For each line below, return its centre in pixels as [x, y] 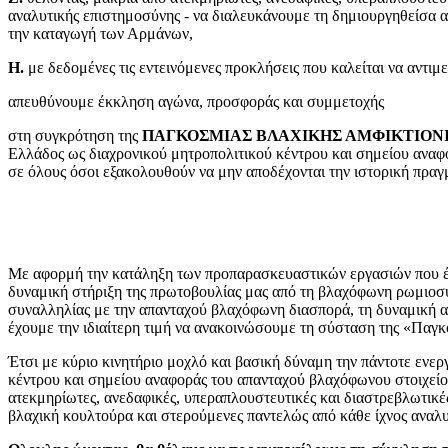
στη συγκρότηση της [75, 136]
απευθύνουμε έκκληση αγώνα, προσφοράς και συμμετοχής [196, 102]
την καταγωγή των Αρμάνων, [100, 34]
